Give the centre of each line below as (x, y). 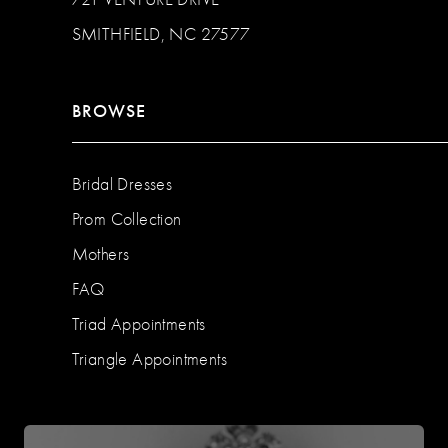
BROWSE (108, 110)
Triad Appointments (138, 323)
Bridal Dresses (122, 183)
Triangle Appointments (149, 358)
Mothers (100, 253)
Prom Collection (126, 218)
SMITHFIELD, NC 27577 (161, 33)
